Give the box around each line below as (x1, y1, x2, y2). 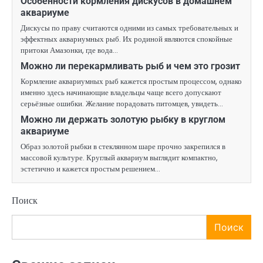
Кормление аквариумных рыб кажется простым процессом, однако (21, 76, 242, 87)
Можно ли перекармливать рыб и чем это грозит (21, 60, 240, 72)
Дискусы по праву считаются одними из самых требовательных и (21, 22, 238, 34)
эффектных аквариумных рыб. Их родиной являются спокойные (21, 33, 232, 45)
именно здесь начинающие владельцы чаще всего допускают (21, 87, 221, 99)
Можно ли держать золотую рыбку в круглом (21, 114, 225, 126)
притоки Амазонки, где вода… (21, 45, 118, 56)
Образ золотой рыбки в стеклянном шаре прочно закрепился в (21, 141, 225, 153)
